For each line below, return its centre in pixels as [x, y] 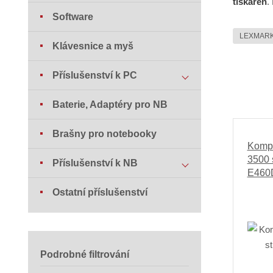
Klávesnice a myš [93, 46]
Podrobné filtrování [85, 255]
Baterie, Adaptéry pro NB [110, 105]
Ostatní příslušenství [100, 193]
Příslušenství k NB [95, 163]
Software [73, 17]
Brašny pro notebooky [105, 134]
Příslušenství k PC [95, 76]
